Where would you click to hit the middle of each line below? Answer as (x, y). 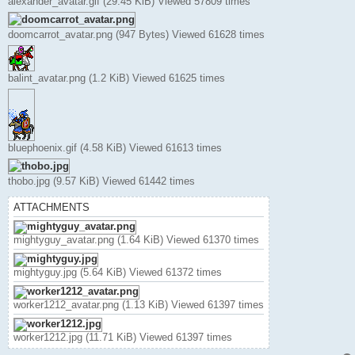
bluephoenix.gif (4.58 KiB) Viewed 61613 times (115, 147)
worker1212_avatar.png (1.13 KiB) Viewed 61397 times (139, 304)
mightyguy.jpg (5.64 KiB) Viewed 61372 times (118, 272)
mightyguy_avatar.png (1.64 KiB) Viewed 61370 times (136, 239)
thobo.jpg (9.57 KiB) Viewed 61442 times (101, 181)
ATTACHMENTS (52, 207)
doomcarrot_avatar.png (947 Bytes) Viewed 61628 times (136, 34)
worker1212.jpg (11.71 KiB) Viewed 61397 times (123, 337)
